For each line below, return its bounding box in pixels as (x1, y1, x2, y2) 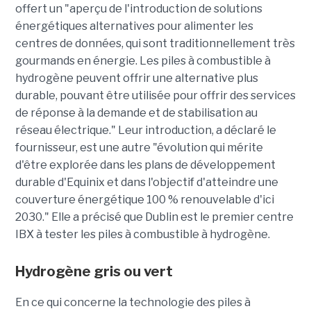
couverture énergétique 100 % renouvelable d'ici (15, 193, 274, 207)
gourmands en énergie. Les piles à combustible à (15, 54, 271, 68)
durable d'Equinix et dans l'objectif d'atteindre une (15, 176, 278, 190)
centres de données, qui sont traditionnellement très (15, 37, 295, 51)
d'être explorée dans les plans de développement (15, 158, 276, 172)
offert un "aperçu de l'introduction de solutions (15, 2, 262, 16)
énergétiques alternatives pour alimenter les (15, 19, 253, 33)
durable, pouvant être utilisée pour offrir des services (15, 89, 296, 103)
